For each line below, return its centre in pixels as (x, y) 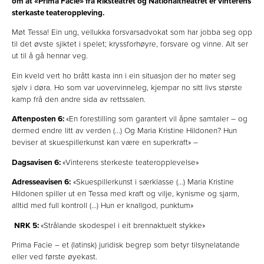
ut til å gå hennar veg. (50, 56)
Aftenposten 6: (39, 119)
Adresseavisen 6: (41, 182)
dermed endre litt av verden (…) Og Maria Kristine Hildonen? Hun (124, 131)
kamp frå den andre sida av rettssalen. (79, 99)
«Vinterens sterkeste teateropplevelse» (132, 162)
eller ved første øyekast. (55, 257)
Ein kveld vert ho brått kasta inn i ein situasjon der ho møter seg (124, 76)
